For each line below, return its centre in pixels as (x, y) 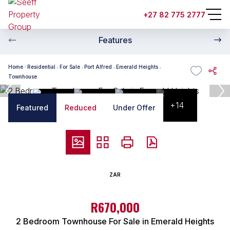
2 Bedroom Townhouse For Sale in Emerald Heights (115, 221)
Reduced (81, 108)
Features (115, 40)
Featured (32, 108)
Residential (41, 66)
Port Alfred (98, 66)
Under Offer (134, 108)
